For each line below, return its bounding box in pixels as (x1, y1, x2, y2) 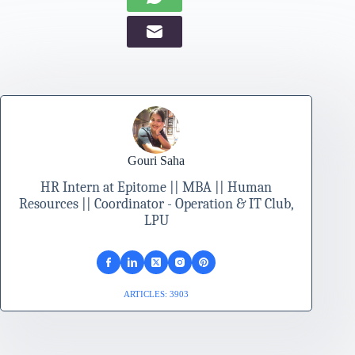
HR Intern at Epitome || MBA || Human (40, 179, 273, 197)
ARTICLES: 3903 (124, 289, 189, 300)
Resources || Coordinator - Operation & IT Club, (18, 196, 294, 213)
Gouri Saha (128, 153, 185, 167)
